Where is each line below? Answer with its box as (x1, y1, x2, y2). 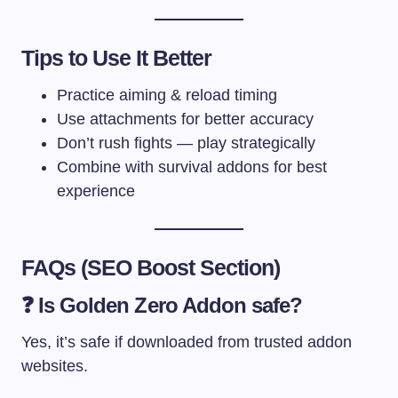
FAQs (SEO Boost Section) (21, 254, 281, 280)
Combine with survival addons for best (57, 157, 327, 176)
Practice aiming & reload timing (57, 85, 277, 104)
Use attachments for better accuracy (57, 109, 314, 128)
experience (57, 181, 135, 200)
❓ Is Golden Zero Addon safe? (21, 292, 303, 317)
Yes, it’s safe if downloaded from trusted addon (21, 332, 352, 351)
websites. (21, 356, 88, 375)
